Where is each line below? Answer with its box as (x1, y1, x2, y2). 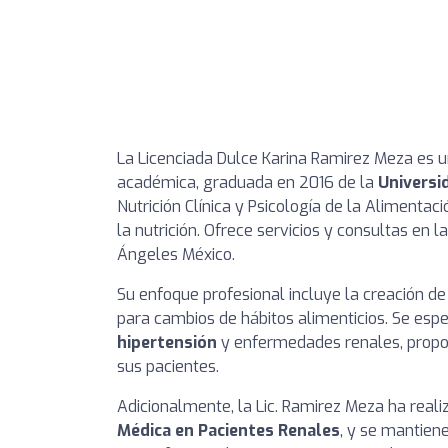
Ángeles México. (117, 244, 235, 266)
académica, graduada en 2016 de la (117, 172, 378, 194)
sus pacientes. (117, 356, 219, 378)
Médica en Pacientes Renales (117, 420, 340, 442)
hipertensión (117, 332, 217, 354)
